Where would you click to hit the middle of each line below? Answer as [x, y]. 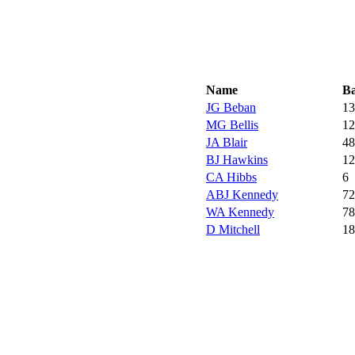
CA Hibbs [231, 177]
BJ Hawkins [237, 159]
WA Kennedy [240, 212]
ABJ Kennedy [242, 194]
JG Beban [231, 107]
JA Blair [227, 142]
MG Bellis [232, 124]
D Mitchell [233, 229]
